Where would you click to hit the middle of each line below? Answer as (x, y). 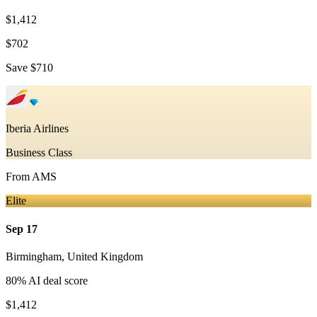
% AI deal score (52, 280)
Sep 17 (22, 229)
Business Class (39, 153)
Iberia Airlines (37, 129)
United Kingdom (105, 256)
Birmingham (34, 256)
